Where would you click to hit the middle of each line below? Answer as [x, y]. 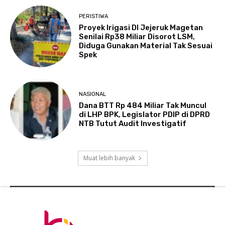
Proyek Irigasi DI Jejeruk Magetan [141, 27]
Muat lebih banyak [109, 158]
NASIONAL [93, 94]
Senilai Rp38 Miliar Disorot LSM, [137, 36]
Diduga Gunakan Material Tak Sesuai [146, 45]
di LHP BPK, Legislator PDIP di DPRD [145, 115]
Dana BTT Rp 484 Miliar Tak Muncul [143, 106]
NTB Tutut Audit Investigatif [133, 124]
